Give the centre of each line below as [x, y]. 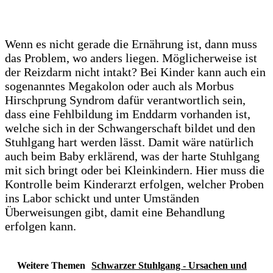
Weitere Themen [51, 265]
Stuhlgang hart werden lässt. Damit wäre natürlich [129, 142]
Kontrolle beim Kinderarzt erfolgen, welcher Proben [134, 184]
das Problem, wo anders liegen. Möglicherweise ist [131, 58]
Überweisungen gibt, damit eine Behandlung [115, 212]
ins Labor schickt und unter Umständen [102, 198]
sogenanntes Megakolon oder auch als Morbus [119, 86]
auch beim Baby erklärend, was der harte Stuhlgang [132, 156]
